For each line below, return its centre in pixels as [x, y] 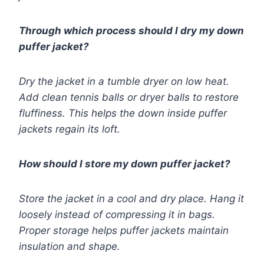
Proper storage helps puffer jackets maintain [124, 231]
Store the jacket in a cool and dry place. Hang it [131, 199]
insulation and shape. [70, 247]
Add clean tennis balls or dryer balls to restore [129, 98]
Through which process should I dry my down [131, 31]
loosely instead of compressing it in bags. [117, 215]
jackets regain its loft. [70, 129]
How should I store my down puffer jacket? [125, 164]
